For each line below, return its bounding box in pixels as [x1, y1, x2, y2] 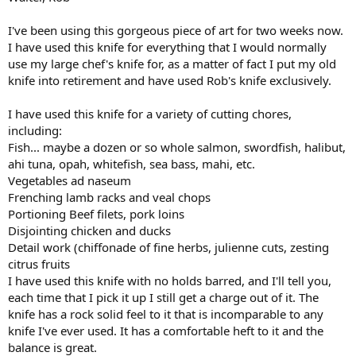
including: [8, 122, 62, 138]
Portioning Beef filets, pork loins [8, 205, 184, 222]
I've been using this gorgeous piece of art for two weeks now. [8, 21, 343, 38]
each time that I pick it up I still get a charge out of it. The [8, 288, 319, 305]
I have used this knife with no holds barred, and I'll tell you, [8, 272, 331, 288]
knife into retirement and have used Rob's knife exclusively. [8, 72, 331, 88]
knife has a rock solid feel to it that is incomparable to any [8, 305, 323, 322]
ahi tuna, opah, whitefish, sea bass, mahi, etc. [8, 155, 255, 172]
